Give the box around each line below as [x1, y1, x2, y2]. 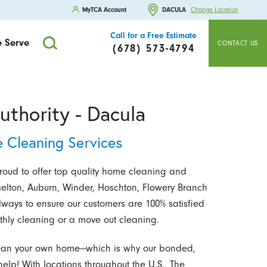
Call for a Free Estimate [110, 31, 197, 41]
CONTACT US [218, 39, 259, 47]
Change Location [190, 6, 238, 14]
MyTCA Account [82, 5, 127, 14]
